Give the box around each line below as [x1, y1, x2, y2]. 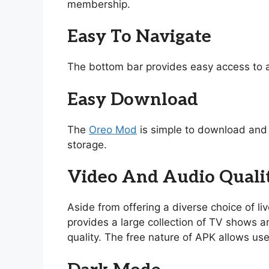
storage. [67, 138, 107, 151]
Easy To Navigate [67, 26, 211, 47]
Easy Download [67, 89, 198, 110]
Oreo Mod [89, 123, 137, 136]
